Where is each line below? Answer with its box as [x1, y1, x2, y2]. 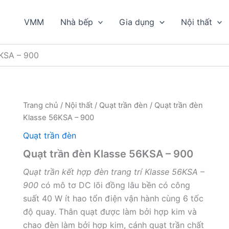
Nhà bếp [60, 17, 93, 27]
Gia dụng [119, 17, 155, 27]
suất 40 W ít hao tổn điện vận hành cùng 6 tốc [22, 193, 203, 203]
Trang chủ [22, 101, 58, 110]
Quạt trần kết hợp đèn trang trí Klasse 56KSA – [22, 166, 204, 177]
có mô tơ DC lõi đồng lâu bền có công [38, 179, 190, 190]
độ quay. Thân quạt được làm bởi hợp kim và [22, 206, 197, 217]
